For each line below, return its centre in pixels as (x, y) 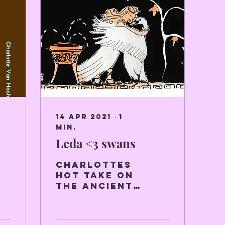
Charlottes (94, 165)
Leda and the (98, 207)
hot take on (95, 175)
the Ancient (94, 186)
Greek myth (93, 196)
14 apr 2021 (84, 117)
